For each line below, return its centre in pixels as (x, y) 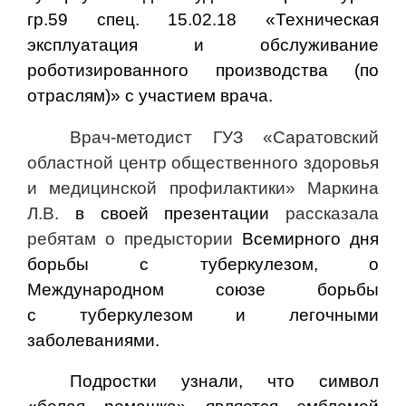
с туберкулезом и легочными (203, 314)
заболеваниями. (93, 340)
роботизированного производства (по (203, 71)
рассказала (332, 213)
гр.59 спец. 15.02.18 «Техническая (203, 20)
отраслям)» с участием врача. (150, 96)
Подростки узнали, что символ (224, 382)
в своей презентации (172, 213)
